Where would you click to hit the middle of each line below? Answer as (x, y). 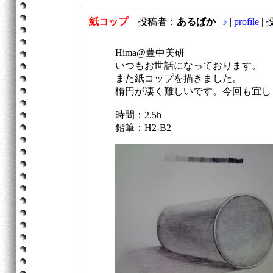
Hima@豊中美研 (150, 53)
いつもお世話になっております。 (188, 66)
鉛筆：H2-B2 (143, 128)
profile (246, 22)
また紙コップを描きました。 (178, 78)
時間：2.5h (138, 115)
